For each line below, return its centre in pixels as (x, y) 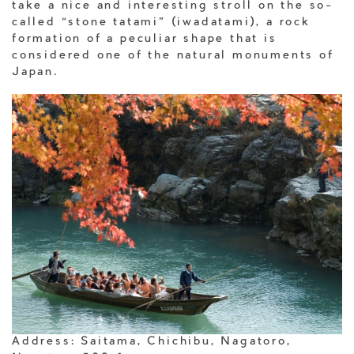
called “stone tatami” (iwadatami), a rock (161, 23)
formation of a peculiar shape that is (145, 39)
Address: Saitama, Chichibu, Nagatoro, (152, 343)
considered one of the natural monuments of (173, 56)
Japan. (36, 72)
